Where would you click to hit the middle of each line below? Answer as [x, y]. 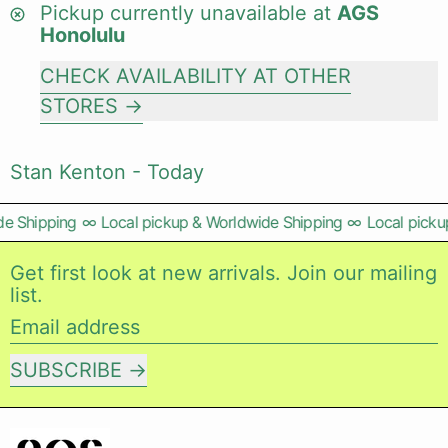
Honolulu [82, 35]
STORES [79, 106]
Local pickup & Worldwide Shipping [212, 222]
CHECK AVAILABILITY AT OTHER [195, 76]
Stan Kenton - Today [107, 172]
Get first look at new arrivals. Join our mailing [223, 273]
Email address [74, 326]
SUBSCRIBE [66, 370]
